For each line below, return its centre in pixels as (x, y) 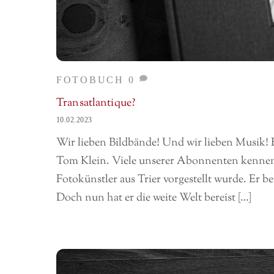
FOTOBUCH (90, 80)
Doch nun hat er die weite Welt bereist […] (154, 198)
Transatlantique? (96, 103)
